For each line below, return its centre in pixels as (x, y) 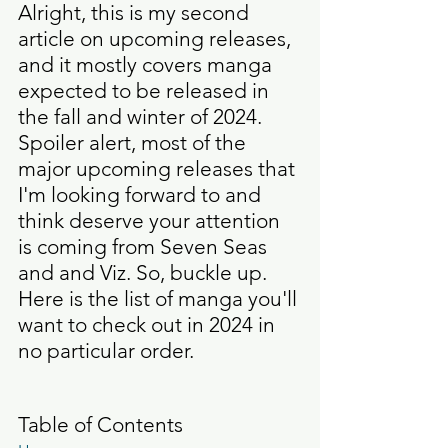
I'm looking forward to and (142, 194)
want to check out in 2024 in (149, 324)
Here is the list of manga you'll (160, 298)
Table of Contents (100, 424)
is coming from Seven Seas (145, 246)
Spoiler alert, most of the (134, 142)
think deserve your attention (151, 220)
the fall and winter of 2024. (142, 116)
